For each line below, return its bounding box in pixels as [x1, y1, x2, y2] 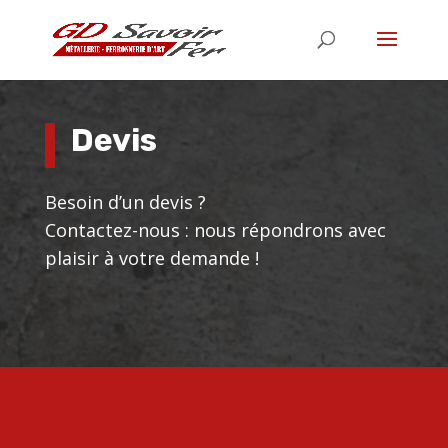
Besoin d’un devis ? [44, 189, 206, 214]
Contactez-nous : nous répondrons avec [44, 217, 386, 242]
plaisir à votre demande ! [44, 245, 259, 270]
